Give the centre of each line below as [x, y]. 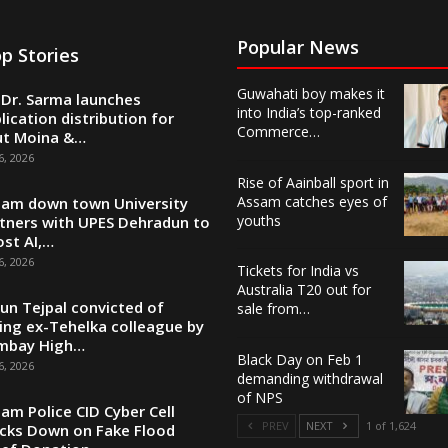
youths [258, 220]
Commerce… [278, 132]
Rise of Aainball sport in [312, 182]
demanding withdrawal [309, 378]
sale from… [273, 309]
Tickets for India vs [297, 271]
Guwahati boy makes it [310, 94]
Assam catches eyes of [311, 201]
